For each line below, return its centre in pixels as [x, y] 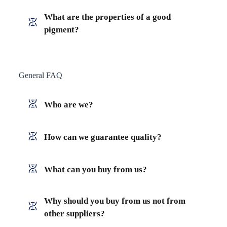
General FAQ [40, 75]
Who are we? [68, 104]
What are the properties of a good [107, 17]
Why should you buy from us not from [115, 201]
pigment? [61, 29]
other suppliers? [74, 213]
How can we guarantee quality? [103, 137]
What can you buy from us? [95, 169]
